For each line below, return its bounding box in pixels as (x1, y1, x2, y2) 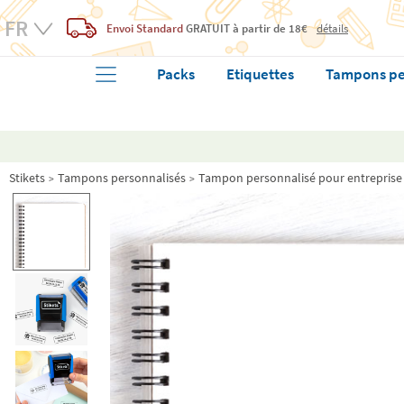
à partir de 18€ (230, 20, 308, 36)
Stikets (9, 170, 45, 186)
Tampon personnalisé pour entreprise (198, 170, 402, 186)
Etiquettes (226, 64, 295, 84)
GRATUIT (186, 20, 230, 36)
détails (317, 20, 348, 35)
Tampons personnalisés (58, 170, 186, 186)
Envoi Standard (106, 20, 186, 36)
